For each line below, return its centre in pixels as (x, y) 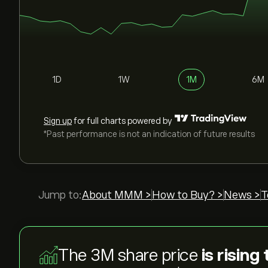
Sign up (58, 121)
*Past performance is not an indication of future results (149, 134)
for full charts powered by (122, 121)
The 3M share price (130, 255)
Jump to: (60, 195)
